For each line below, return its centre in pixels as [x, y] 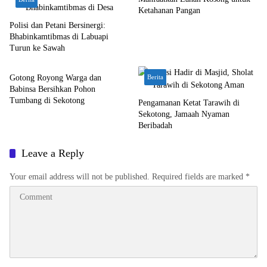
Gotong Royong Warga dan [55, 78]
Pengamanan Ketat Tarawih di [189, 103]
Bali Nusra [33, 52]
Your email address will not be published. [80, 177]
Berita [155, 77]
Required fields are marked [199, 177]
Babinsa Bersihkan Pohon [52, 89]
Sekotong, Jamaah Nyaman [184, 114]
